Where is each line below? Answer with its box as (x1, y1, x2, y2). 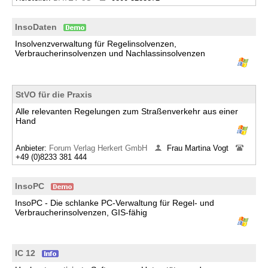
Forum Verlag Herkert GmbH (49, 144, 150, 153)
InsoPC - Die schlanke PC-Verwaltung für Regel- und (15, 198, 214, 208)
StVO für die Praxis (16, 90, 92, 99)
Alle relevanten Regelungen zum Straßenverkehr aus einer (16, 106, 238, 116)
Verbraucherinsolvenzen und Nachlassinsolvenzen (15, 48, 205, 58)
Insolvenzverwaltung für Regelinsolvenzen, (15, 39, 176, 48)
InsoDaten (15, 22, 57, 32)
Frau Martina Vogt (167, 144, 231, 153)
